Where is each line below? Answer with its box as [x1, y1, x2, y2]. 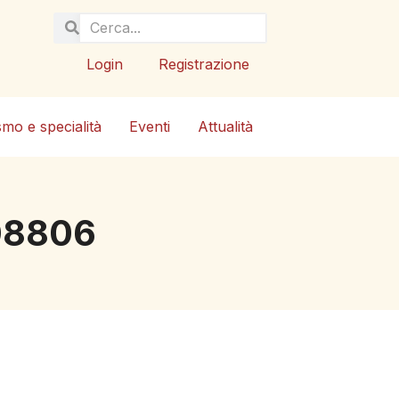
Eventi [129, 118, 171, 136]
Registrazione [158, 54, 249, 73]
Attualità [198, 118, 254, 136]
